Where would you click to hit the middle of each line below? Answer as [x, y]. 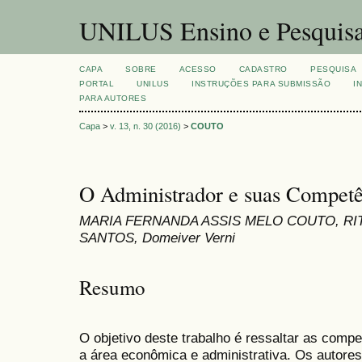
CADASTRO [263, 69]
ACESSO [198, 69]
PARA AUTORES [113, 98]
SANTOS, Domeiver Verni [157, 238]
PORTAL [97, 84]
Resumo [112, 287]
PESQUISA [334, 69]
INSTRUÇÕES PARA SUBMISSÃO [261, 84]
